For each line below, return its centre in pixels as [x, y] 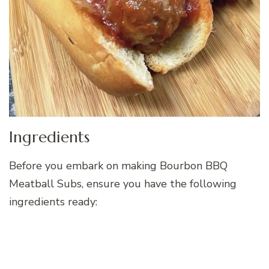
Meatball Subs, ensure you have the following [123, 183]
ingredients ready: [53, 201]
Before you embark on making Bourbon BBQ [118, 165]
